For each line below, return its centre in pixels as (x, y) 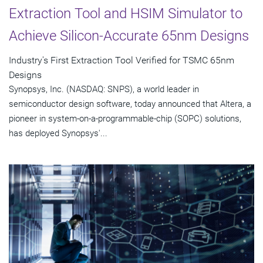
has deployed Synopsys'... (58, 133)
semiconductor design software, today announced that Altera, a (130, 104)
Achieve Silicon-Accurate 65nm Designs (129, 36)
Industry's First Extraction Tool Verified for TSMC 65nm (122, 60)
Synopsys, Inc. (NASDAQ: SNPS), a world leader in (104, 89)
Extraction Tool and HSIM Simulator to (126, 13)
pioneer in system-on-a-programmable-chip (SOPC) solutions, (125, 118)
